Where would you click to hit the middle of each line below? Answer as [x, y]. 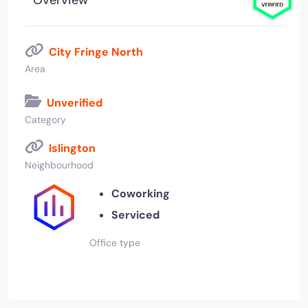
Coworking [140, 194]
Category [45, 120]
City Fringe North [96, 52]
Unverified [75, 103]
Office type [114, 243]
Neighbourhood [59, 165]
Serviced [135, 215]
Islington [72, 148]
